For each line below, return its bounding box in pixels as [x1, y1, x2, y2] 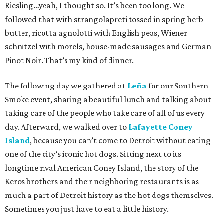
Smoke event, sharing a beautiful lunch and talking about [5, 94, 211, 104]
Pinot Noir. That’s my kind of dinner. [5, 55, 134, 65]
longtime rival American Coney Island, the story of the [5, 162, 198, 173]
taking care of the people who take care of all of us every [5, 108, 205, 118]
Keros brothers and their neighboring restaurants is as [5, 176, 199, 186]
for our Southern [147, 80, 208, 90]
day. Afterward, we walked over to [5, 121, 128, 131]
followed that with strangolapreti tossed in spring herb [5, 14, 203, 24]
